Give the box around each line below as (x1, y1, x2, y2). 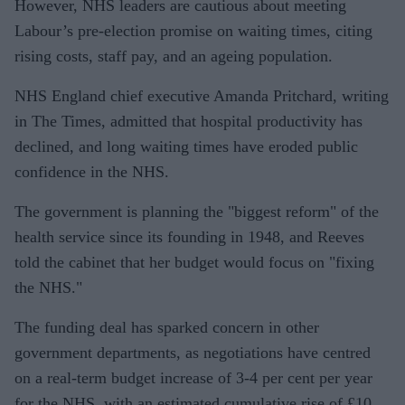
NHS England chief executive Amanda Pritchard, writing (14, 86, 389, 105)
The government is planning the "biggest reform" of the (14, 202, 379, 221)
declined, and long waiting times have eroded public (14, 137, 358, 155)
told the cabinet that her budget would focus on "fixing (14, 252, 374, 271)
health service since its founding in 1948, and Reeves (14, 227, 364, 246)
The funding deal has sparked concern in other (14, 317, 319, 336)
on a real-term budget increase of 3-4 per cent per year (14, 368, 372, 387)
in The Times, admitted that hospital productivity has (14, 111, 363, 130)
